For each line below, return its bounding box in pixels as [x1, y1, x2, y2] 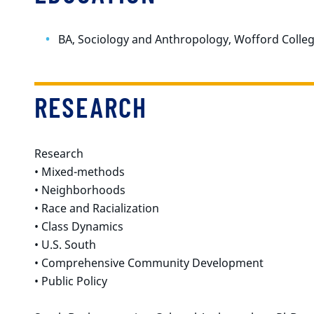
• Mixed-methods [34, 164, 125, 179]
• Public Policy [34, 273, 107, 289]
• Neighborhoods [34, 182, 125, 198]
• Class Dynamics [34, 219, 123, 234]
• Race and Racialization [34, 200, 159, 216]
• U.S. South [34, 237, 96, 252]
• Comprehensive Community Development [34, 255, 264, 271]
